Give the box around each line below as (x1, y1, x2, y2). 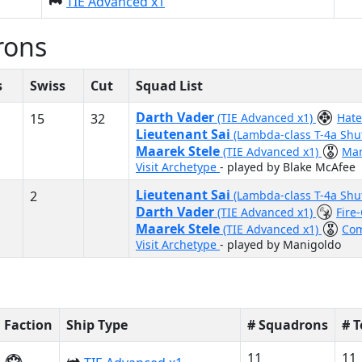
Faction (4, 316, 53, 334)
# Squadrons (247, 316, 328, 334)
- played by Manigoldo (220, 237, 341, 252)
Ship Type (66, 316, 128, 334)
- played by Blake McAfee (220, 159, 356, 175)
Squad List (136, 77, 203, 95)
